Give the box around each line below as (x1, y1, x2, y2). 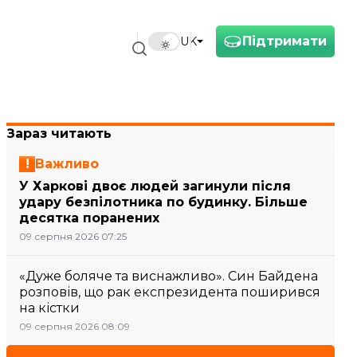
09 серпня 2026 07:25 (19, 230, 127, 242)
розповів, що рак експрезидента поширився (19, 284, 320, 300)
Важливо (35, 156, 99, 171)
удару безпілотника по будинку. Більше (19, 194, 308, 210)
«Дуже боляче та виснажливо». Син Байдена (19, 269, 318, 284)
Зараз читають (6, 126, 112, 141)
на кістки (19, 300, 80, 316)
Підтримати (242, 33, 327, 49)
